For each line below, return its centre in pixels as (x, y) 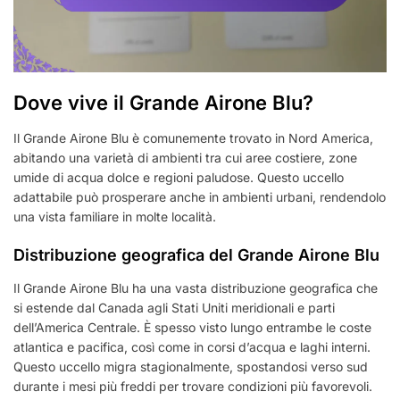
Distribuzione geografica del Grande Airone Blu (196, 255)
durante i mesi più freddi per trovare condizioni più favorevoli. (193, 387)
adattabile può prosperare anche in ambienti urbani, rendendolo (200, 197)
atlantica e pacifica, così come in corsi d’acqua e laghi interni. (192, 347)
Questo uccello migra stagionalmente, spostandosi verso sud (191, 367)
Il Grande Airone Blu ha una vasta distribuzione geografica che (196, 288)
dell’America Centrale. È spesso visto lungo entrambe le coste (192, 328)
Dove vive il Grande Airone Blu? (163, 103)
